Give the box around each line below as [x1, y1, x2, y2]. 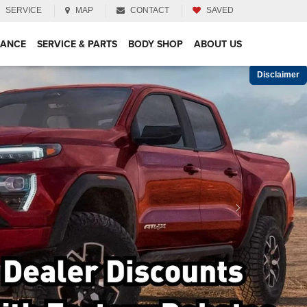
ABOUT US [194, 37, 242, 51]
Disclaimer [257, 70, 299, 79]
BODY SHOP [128, 37, 183, 51]
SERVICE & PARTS [37, 37, 117, 51]
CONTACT [130, 5, 169, 15]
